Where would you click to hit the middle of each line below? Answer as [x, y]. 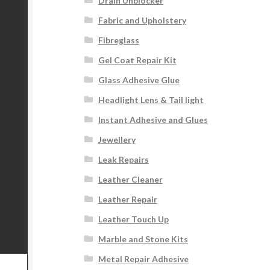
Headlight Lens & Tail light [151, 100]
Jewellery [117, 140]
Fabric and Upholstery [142, 20]
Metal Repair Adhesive [143, 259]
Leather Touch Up [133, 219]
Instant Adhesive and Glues [153, 120]
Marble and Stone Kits [143, 239]
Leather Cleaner [130, 180]
